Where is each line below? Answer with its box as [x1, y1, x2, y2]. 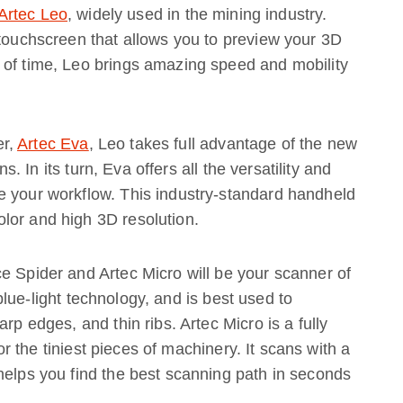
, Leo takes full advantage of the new [88, 135, 358, 153]
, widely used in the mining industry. [67, 5, 327, 23]
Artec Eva [17, 135, 89, 153]
